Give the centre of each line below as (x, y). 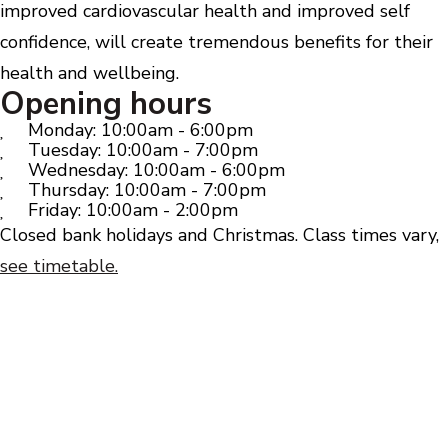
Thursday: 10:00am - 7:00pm (146, 190)
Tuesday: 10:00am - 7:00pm (142, 150)
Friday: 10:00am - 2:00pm (132, 210)
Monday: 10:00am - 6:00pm (140, 130)
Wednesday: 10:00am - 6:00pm (156, 170)
